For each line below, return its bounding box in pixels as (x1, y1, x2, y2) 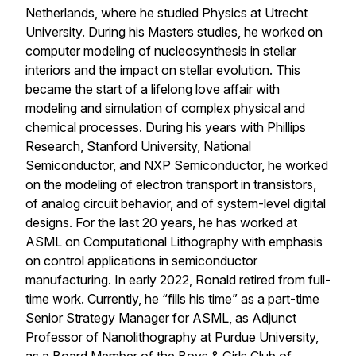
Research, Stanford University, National (25, 138, 251, 155)
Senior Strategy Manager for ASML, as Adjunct (25, 310, 296, 327)
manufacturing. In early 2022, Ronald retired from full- (25, 272, 331, 288)
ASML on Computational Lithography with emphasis (25, 234, 323, 250)
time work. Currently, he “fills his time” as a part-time (25, 291, 319, 308)
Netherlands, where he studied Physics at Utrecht (25, 5, 308, 21)
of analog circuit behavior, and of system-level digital (25, 195, 326, 212)
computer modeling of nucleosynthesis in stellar (25, 43, 296, 60)
